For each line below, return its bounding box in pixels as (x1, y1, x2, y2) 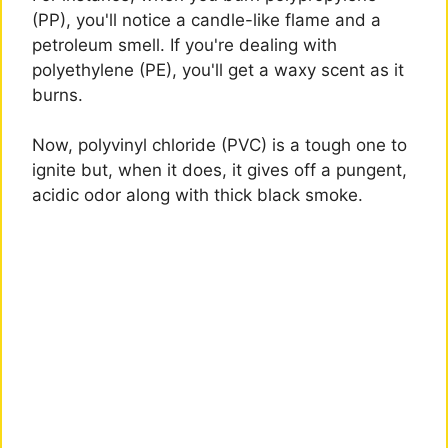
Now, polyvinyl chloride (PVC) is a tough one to (32, 135, 407, 156)
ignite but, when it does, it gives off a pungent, (32, 160, 407, 181)
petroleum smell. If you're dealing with (32, 34, 337, 55)
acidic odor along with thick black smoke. (32, 185, 363, 206)
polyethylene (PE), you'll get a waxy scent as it (32, 59, 404, 80)
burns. (32, 84, 83, 105)
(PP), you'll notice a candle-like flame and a (32, 9, 381, 30)
